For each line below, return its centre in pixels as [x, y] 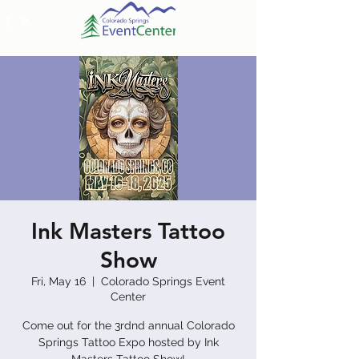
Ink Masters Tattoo [128, 231]
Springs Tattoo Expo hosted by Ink [128, 342]
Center [128, 296]
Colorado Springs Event [163, 281]
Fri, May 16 [58, 281]
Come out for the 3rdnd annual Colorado [128, 325]
